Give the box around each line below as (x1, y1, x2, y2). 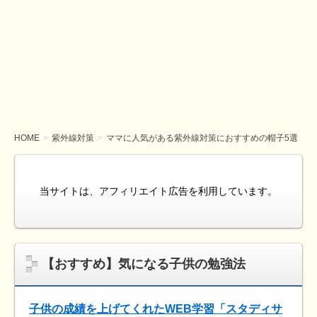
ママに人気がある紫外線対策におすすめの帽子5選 (106, 132, 298, 143)
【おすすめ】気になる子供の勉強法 (42, 256, 246, 271)
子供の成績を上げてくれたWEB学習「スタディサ (29, 302, 282, 315)
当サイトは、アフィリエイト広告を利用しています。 (40, 185, 277, 197)
